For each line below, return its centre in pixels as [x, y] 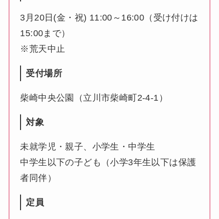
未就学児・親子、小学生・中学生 [88, 147]
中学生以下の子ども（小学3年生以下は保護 [108, 163]
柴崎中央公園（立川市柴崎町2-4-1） [94, 98]
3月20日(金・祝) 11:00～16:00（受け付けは [109, 18]
